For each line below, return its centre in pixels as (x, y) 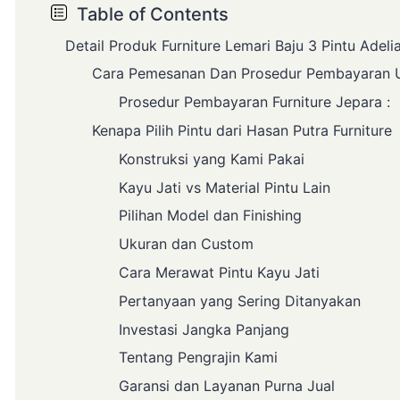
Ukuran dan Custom (186, 244)
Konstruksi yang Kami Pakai (212, 158)
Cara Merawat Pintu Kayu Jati (219, 273)
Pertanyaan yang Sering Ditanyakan (240, 300)
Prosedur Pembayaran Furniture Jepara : (254, 102)
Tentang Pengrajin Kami (198, 358)
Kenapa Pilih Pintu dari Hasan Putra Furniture (242, 131)
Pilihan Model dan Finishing (210, 216)
